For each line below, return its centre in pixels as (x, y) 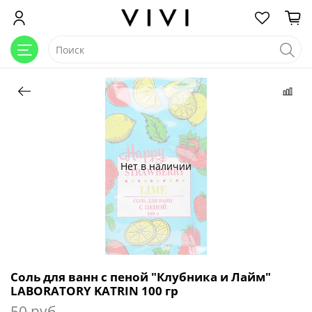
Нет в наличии (156, 166)
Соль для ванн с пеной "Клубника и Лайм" (141, 276)
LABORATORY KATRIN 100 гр (94, 290)
